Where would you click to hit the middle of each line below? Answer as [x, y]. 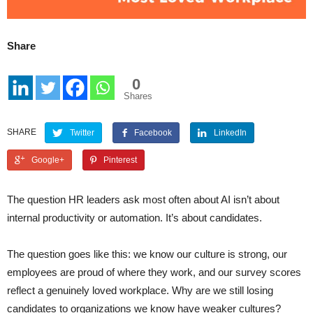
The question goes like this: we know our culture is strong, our [147, 254]
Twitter [82, 133]
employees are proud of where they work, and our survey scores [154, 272]
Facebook [153, 133]
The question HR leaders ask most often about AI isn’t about [143, 200]
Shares [138, 96]
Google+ [48, 160]
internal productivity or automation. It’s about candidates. [134, 218]
